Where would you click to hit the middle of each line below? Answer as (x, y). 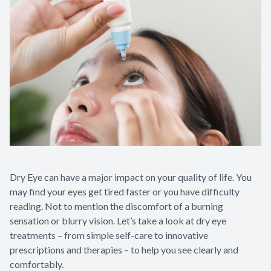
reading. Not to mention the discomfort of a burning (116, 206)
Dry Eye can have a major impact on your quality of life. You (131, 177)
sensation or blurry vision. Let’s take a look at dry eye (118, 221)
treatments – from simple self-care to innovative (109, 235)
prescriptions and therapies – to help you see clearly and (124, 250)
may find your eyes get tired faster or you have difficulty (125, 192)
